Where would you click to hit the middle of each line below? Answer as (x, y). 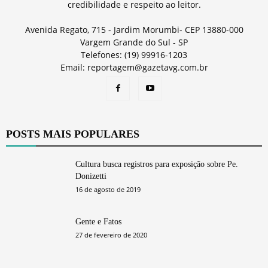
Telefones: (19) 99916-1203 (134, 54)
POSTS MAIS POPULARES (73, 134)
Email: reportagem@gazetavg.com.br (134, 67)
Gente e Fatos (98, 221)
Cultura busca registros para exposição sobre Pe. (157, 164)
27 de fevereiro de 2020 (111, 234)
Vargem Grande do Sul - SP (134, 42)
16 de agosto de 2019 (108, 189)
